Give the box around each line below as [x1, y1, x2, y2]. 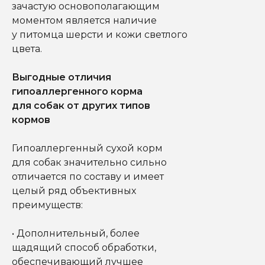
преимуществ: [12, 199, 83, 211]
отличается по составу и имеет [12, 170, 164, 182]
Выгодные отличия [12, 71, 111, 83]
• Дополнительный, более [12, 227, 140, 239]
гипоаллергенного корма [12, 85, 143, 97]
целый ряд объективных [12, 185, 136, 196]
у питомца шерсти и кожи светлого [12, 28, 188, 40]
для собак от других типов [12, 99, 150, 111]
